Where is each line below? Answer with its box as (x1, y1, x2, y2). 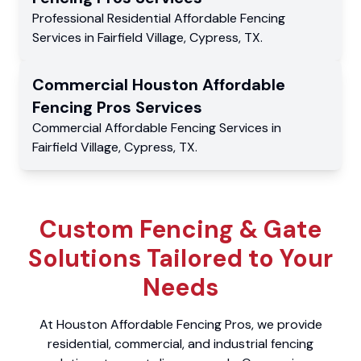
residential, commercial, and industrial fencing (48, 335, 313, 353)
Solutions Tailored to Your (28, 243, 333, 275)
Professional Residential (32, 10, 174, 27)
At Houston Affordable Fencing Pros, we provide (39, 316, 322, 334)
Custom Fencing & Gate (39, 214, 322, 246)
